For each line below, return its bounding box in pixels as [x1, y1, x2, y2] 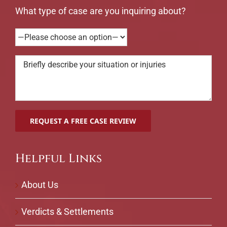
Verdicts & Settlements [21, 206, 113, 217]
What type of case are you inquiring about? [15, 5, 186, 16]
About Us [21, 179, 58, 190]
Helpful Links [15, 150, 102, 167]
